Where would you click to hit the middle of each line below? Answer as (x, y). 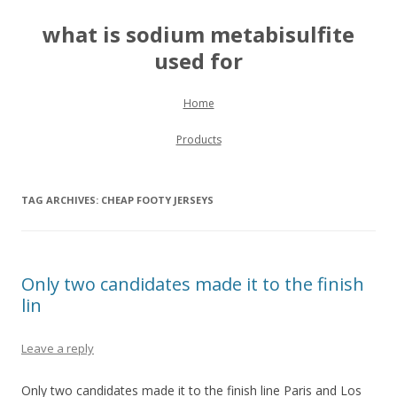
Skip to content (242, 101)
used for (198, 61)
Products (198, 140)
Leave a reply (58, 348)
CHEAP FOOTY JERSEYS (157, 200)
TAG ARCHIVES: (61, 200)
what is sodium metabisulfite (198, 34)
